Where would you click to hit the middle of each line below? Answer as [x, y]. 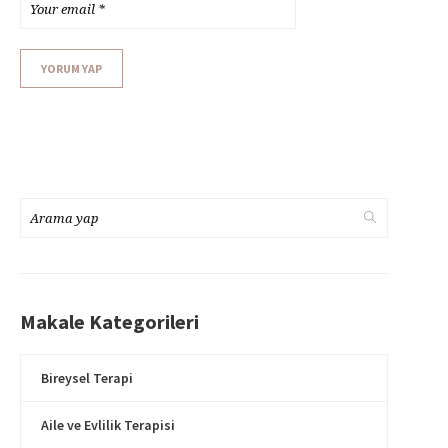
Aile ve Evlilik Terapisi [108, 425]
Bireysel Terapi [87, 378]
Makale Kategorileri [109, 322]
